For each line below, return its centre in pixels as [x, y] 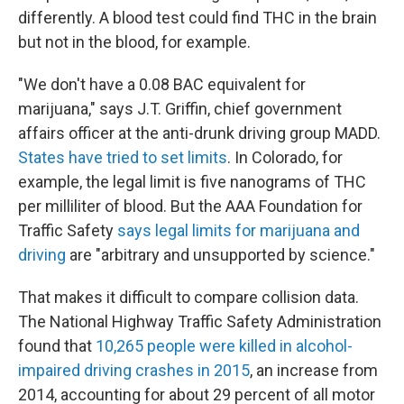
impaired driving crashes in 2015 [134, 370]
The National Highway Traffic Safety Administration [200, 321]
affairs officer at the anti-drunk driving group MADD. [199, 133]
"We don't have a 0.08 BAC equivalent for [162, 84]
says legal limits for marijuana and [239, 230]
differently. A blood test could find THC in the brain [197, 18]
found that [57, 346]
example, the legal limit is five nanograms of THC [192, 182]
